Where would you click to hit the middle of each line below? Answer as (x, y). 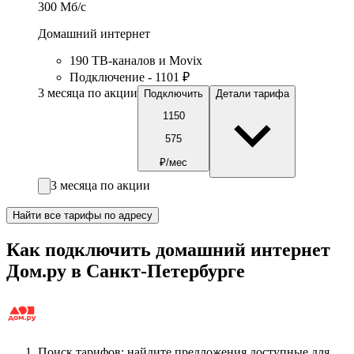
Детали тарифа (252, 94)
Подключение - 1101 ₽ (130, 77)
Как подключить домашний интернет (168, 249)
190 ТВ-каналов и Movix (136, 61)
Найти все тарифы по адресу (83, 216)
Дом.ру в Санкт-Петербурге (126, 271)
